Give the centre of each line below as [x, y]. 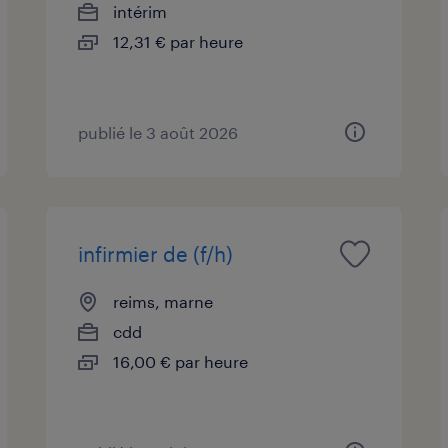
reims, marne [163, 301]
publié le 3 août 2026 [158, 132]
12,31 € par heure [178, 41]
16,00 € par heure [181, 361]
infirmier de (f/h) [156, 253]
